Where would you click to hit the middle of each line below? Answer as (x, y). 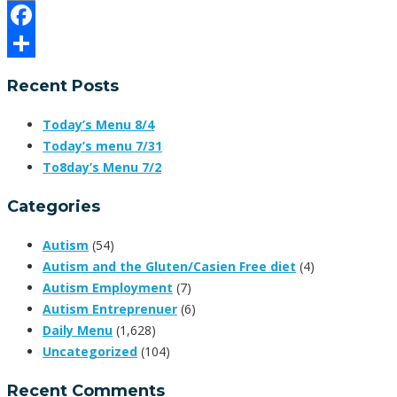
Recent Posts (63, 86)
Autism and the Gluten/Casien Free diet (169, 267)
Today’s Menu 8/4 (98, 125)
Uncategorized (90, 352)
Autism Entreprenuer (110, 309)
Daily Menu (78, 331)
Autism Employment (108, 288)
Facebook (38, 43)
